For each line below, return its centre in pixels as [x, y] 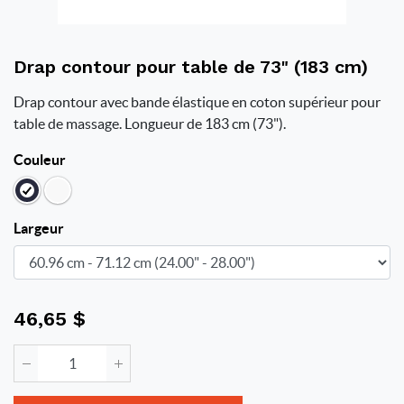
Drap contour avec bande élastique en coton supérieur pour [197, 102]
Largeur [39, 228]
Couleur [40, 160]
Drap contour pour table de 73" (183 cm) [191, 67]
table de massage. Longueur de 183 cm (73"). [150, 124]
